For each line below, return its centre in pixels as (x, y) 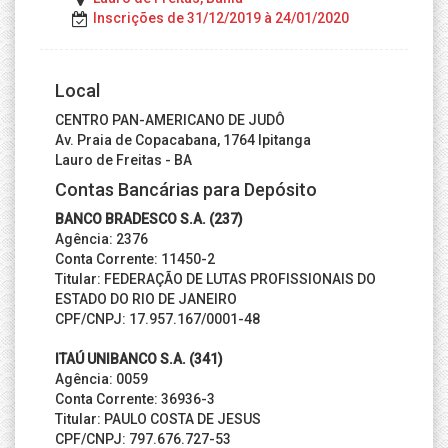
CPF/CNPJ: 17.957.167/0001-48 (157, 319)
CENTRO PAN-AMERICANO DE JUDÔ (170, 120)
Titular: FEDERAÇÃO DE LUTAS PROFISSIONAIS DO (215, 279)
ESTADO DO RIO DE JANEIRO (146, 299)
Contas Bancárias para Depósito (186, 189)
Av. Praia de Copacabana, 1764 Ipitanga (183, 140)
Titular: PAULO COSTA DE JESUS (158, 419)
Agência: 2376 (101, 239)
